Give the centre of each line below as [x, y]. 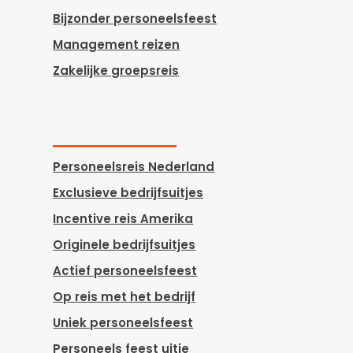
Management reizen [117, 44]
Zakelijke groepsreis [116, 70]
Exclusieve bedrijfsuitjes [128, 192]
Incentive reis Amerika [123, 218]
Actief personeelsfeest [125, 270]
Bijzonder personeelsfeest [135, 18]
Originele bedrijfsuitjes [124, 244]
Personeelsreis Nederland [134, 166]
